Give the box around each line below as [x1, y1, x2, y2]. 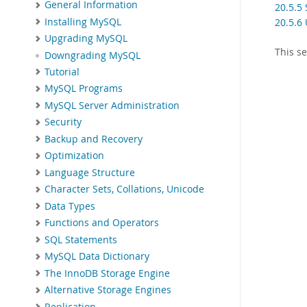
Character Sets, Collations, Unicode [45, 183, 204, 196]
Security [45, 116, 82, 129]
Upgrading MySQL [45, 32, 127, 45]
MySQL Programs [45, 82, 123, 95]
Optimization [45, 149, 104, 162]
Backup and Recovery [45, 132, 143, 145]
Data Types [45, 199, 95, 212]
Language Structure [45, 166, 135, 179]
